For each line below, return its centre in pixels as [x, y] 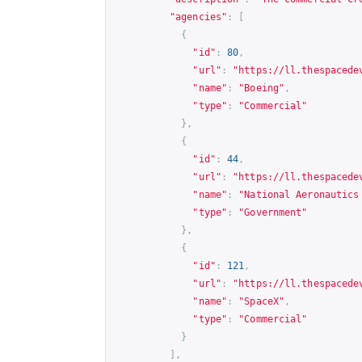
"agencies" [198, 17]
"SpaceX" [262, 301]
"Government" [273, 212]
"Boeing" [262, 88]
